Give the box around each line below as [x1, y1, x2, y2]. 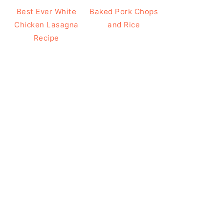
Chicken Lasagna [14, 20, 79, 29]
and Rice [108, 20, 140, 29]
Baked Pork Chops [89, 6, 158, 16]
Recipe [33, 33, 59, 43]
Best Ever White [16, 6, 76, 16]
